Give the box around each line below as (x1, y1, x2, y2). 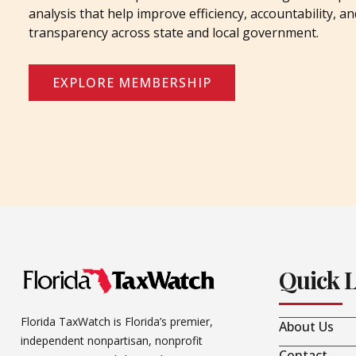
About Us (279, 318, 334, 336)
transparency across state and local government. (29, 24, 319, 42)
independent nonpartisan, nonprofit (21, 332, 203, 348)
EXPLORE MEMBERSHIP (52, 74, 211, 92)
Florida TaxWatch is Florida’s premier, (21, 313, 213, 329)
